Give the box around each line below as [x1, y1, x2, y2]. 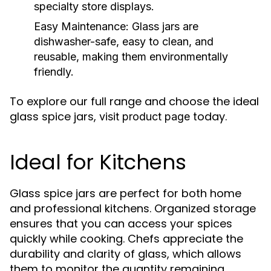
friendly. [34, 65, 74, 78]
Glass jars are [129, 20, 198, 33]
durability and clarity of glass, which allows [10, 246, 241, 261]
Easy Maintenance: [34, 20, 129, 33]
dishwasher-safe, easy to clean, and [34, 35, 214, 48]
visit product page [99, 110, 190, 123]
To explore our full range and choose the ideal [10, 94, 259, 109]
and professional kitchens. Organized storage [10, 201, 256, 216]
